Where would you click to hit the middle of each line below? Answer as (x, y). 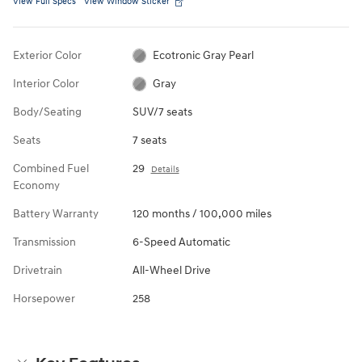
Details (165, 169)
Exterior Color (47, 55)
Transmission (44, 242)
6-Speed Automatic (181, 242)
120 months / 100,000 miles (202, 213)
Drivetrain (38, 270)
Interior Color (46, 83)
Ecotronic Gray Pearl (204, 55)
